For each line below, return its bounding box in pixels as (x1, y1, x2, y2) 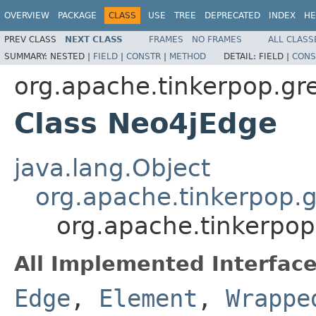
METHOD (169, 51, 206, 61)
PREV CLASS (4, 34, 56, 44)
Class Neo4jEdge (14, 107, 277, 140)
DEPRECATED (205, 11, 260, 20)
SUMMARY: (4, 51, 50, 61)
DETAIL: (224, 51, 259, 61)
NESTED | (50, 51, 93, 61)
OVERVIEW (4, 11, 49, 20)
